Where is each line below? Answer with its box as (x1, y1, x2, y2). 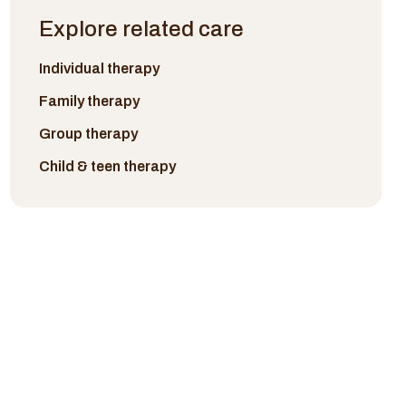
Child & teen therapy (39, 159, 176, 174)
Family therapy (39, 93, 140, 109)
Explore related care (39, 17, 244, 41)
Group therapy (39, 126, 138, 141)
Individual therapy (39, 61, 159, 76)
